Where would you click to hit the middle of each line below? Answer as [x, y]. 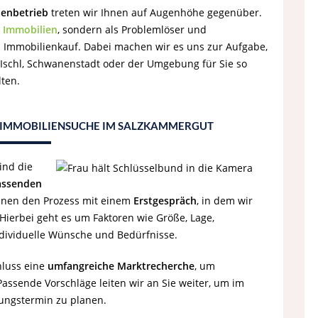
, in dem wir [225, 201]
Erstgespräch [165, 201]
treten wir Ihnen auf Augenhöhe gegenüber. [155, 12]
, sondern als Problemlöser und [132, 29]
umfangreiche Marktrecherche [121, 266]
